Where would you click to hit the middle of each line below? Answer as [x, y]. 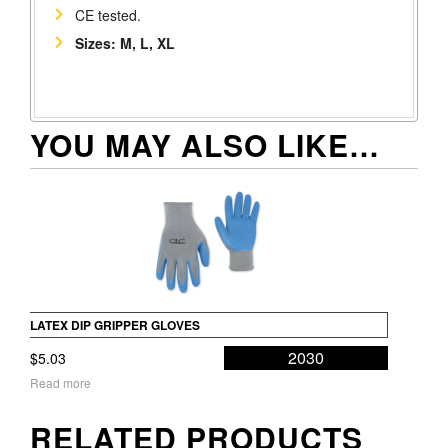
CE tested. [108, 15]
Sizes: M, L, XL [125, 43]
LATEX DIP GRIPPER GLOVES [115, 325]
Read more [60, 383]
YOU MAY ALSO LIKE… [205, 145]
